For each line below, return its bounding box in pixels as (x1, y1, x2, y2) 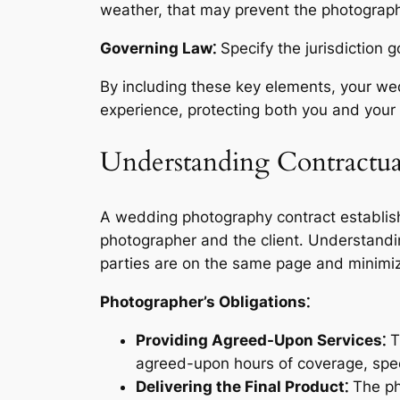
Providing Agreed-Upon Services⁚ (136, 330, 386, 349)
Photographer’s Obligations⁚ (100, 292, 310, 311)
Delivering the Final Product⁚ (136, 377, 348, 396)
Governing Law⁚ (100, 39, 216, 58)
